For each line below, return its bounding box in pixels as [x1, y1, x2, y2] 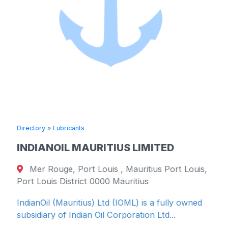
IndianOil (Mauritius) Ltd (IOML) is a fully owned [17, 197, 202, 208]
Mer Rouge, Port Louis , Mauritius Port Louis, [27, 163, 208, 174]
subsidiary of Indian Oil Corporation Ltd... [17, 209, 176, 220]
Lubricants [53, 124, 84, 132]
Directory [17, 124, 45, 132]
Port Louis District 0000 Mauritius [17, 176, 149, 186]
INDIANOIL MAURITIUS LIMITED [17, 141, 174, 154]
